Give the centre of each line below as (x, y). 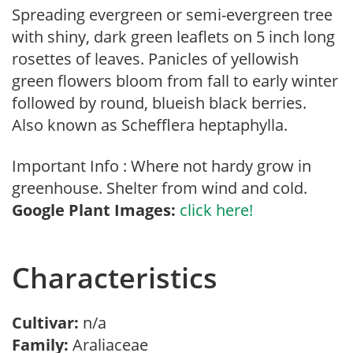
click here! (216, 210)
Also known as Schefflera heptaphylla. (150, 125)
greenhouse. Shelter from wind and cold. (160, 188)
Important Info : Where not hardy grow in (162, 166)
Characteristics (115, 278)
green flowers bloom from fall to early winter (175, 81)
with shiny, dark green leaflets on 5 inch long (173, 37)
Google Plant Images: (94, 210)
